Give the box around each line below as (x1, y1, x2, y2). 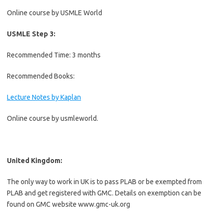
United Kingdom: (7, 157, 62, 165)
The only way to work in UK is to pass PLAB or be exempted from (7, 178, 202, 186)
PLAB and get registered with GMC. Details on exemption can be (7, 189, 201, 197)
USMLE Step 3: (7, 30, 55, 38)
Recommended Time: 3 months (7, 51, 101, 59)
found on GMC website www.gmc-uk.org (7, 200, 130, 208)
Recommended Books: (7, 72, 75, 80)
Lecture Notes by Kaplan (7, 93, 81, 101)
